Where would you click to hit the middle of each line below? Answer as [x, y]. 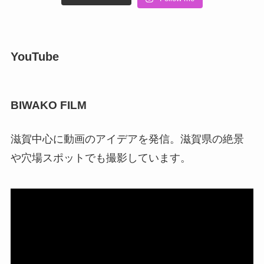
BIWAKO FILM [48, 105]
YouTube [34, 56]
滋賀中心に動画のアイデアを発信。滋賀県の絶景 [127, 139]
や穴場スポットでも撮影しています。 [100, 158]
